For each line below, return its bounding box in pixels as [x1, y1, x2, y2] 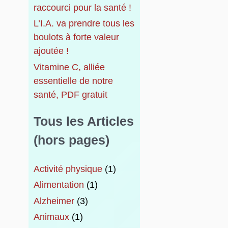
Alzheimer [33, 195, 74, 206]
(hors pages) [33, 132, 109, 147]
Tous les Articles [33, 113, 134, 128]
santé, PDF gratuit [33, 89, 107, 100]
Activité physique [33, 163, 102, 174]
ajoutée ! [33, 46, 69, 56]
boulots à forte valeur [33, 32, 119, 43]
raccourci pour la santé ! [33, 2, 131, 13]
